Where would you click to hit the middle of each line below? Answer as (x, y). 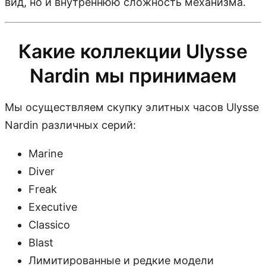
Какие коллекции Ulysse (133, 51)
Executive (53, 207)
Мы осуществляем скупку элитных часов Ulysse (132, 107)
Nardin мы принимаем (133, 75)
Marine (46, 153)
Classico (49, 224)
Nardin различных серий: (70, 125)
